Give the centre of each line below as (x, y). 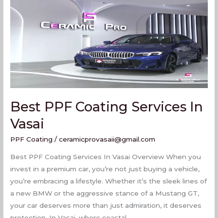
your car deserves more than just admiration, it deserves (106, 205)
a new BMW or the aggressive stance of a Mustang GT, (105, 193)
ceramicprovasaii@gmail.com (107, 139)
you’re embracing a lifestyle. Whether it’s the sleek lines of (109, 181)
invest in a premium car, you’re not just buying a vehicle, (105, 169)
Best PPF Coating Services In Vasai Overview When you (106, 156)
